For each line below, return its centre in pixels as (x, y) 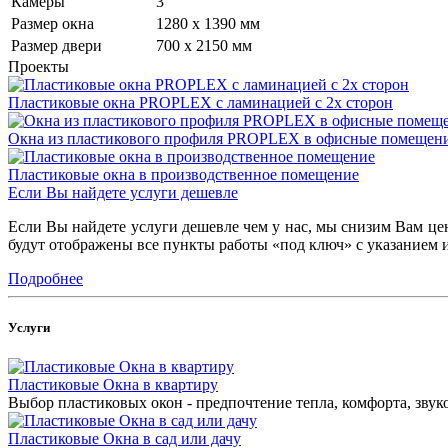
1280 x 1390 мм (208, 23)
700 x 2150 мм (204, 45)
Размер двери (56, 45)
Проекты (38, 66)
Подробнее (45, 278)
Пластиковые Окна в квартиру (113, 385)
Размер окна (52, 23)
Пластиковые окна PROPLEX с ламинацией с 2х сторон (200, 102)
